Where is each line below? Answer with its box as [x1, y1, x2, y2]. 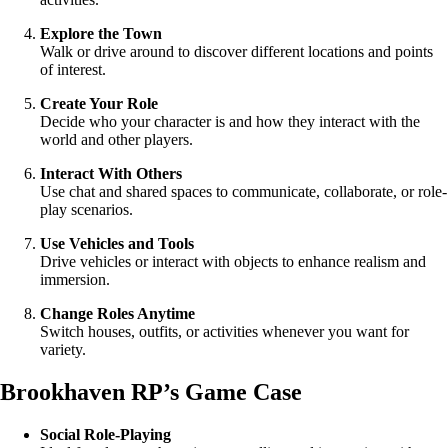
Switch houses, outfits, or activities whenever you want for [40, 323, 409, 341]
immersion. [40, 271, 110, 289]
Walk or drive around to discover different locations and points [40, 43, 433, 61]
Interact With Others [40, 165, 182, 183]
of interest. [40, 61, 106, 79]
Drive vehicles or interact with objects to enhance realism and [40, 253, 426, 271]
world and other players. [40, 131, 193, 149]
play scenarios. [40, 201, 133, 219]
